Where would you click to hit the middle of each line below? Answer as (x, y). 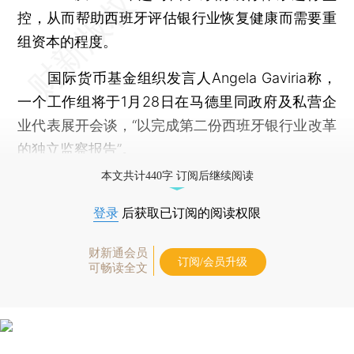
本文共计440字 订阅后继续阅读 (177, 175)
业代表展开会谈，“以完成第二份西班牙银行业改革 (177, 125)
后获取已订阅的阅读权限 (190, 213)
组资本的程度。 (68, 41)
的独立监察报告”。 (77, 149)
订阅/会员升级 (213, 262)
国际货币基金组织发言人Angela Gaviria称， (177, 77)
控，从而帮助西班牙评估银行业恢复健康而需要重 (177, 17)
